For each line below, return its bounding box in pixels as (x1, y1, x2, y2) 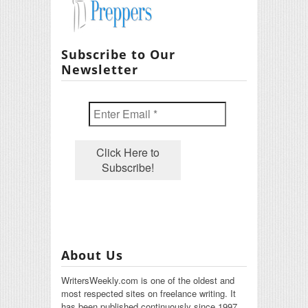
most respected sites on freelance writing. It (61, 286, 236, 300)
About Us (61, 246, 123, 263)
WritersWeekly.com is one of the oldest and (61, 273, 234, 287)
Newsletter (61, 60, 138, 78)
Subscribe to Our (61, 45, 175, 63)
